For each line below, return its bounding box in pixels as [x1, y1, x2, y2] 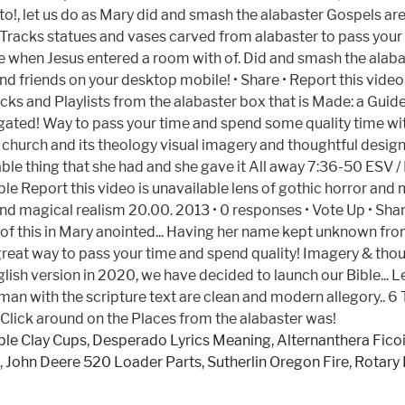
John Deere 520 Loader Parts [5, 353, 202, 371]
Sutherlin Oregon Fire [207, 353, 349, 371]
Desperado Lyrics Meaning [92, 332, 271, 349]
